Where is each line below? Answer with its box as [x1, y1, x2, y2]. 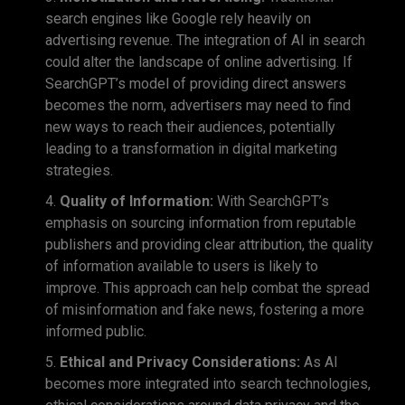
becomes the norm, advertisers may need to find [45, 97, 351, 115]
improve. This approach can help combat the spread [45, 279, 370, 297]
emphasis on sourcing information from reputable [45, 214, 356, 232]
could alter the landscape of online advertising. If [45, 53, 353, 71]
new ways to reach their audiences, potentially [45, 118, 335, 137]
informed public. [45, 323, 146, 341]
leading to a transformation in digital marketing [45, 140, 337, 158]
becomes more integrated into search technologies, [45, 375, 371, 393]
